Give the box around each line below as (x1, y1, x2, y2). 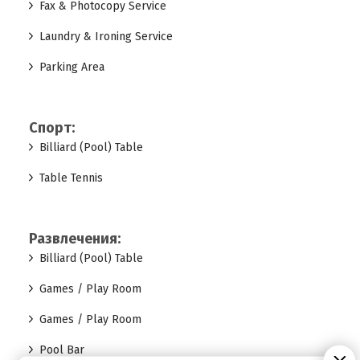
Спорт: (28, 119, 75, 137)
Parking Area (39, 60, 104, 74)
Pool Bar (39, 343, 84, 357)
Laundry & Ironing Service (39, 30, 173, 43)
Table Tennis (39, 171, 103, 185)
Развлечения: (28, 230, 121, 247)
